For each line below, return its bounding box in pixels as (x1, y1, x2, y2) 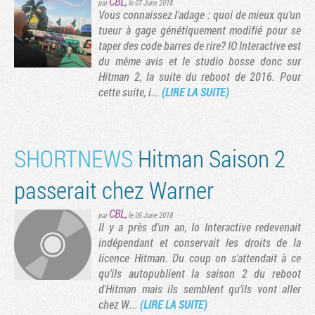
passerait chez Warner (14, 174, 214, 206)
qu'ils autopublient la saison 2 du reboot (98, 266, 301, 281)
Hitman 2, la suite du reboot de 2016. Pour (98, 69, 301, 84)
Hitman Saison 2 (133, 142, 285, 174)
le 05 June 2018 (129, 210, 173, 221)
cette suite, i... (98, 84, 162, 100)
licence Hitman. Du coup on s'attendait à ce (98, 250, 301, 266)
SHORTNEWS (14, 142, 133, 174)
